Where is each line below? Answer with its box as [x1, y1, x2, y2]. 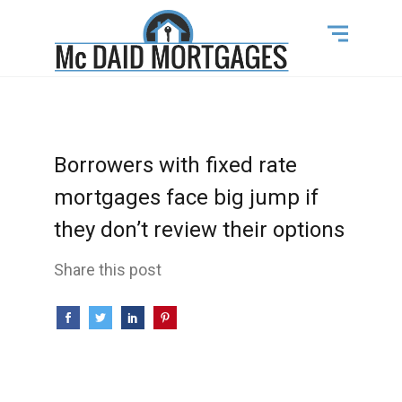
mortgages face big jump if [53, 185, 319, 210]
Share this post [53, 260, 162, 279]
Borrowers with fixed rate [53, 153, 297, 178]
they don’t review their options [53, 217, 345, 242]
